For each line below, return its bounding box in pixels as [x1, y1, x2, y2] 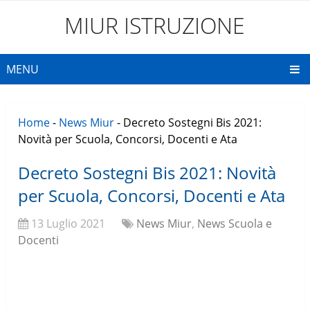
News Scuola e [197, 216, 273, 232]
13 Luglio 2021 [31, 216, 106, 232]
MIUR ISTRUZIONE [64, 10, 246, 40]
